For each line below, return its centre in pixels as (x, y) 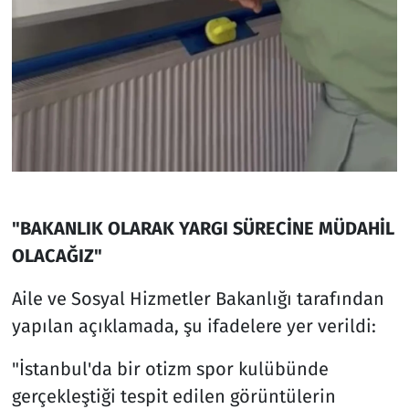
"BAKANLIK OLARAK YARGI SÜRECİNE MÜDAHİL (203, 228)
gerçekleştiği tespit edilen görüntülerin (173, 396)
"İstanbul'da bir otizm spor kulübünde (170, 368)
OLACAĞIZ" (57, 255)
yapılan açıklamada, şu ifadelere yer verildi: (194, 325)
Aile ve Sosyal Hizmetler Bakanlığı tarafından (198, 298)
